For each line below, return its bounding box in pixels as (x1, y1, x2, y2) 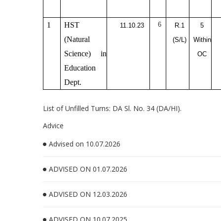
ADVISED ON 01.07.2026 (49, 164, 127, 174)
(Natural (64, 35, 90, 43)
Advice (43, 121, 64, 130)
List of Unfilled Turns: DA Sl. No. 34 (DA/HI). (43, 104, 182, 113)
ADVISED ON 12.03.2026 (49, 189, 127, 199)
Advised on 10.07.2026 (49, 139, 120, 148)
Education (64, 64, 96, 72)
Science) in (64, 49, 107, 58)
